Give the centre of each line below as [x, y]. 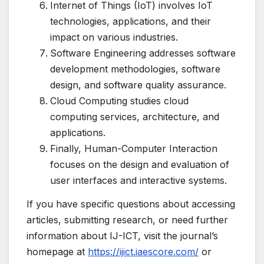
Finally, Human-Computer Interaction [134, 148]
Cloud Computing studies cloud [119, 100]
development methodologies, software [135, 69]
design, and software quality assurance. [138, 85]
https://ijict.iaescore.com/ [143, 251]
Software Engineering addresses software [143, 53]
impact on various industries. [114, 37]
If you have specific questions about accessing [131, 204]
